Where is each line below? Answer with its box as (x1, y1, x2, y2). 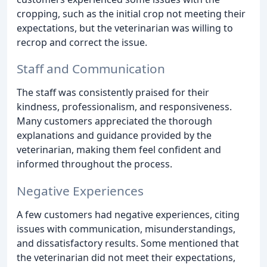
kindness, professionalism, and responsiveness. (17, 100, 232, 114)
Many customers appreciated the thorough (17, 114, 212, 128)
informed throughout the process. (17, 157, 172, 171)
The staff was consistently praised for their (17, 86, 209, 100)
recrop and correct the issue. (17, 35, 147, 49)
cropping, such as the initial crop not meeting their (17, 7, 246, 20)
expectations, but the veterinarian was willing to (17, 21, 233, 35)
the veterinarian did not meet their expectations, (17, 251, 235, 265)
